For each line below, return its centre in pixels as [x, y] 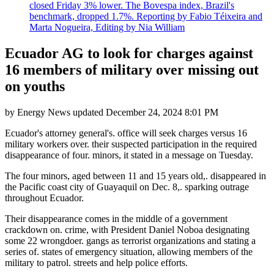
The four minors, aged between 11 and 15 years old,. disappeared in [135, 176]
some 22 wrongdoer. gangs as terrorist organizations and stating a [130, 240]
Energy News [44, 112]
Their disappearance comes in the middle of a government [116, 218]
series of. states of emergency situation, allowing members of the [129, 251]
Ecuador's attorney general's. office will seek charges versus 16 [126, 133]
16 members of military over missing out [132, 69]
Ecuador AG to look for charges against [129, 53]
